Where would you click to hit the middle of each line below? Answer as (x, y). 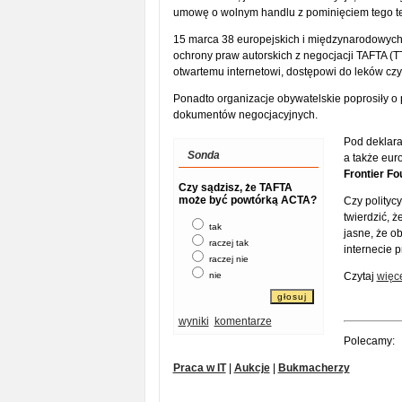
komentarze (243, 321)
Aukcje (252, 368)
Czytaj (360, 276)
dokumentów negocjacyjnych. (245, 115)
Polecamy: (369, 341)
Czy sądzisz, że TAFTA (235, 188)
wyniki (193, 321)
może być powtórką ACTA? (247, 200)
